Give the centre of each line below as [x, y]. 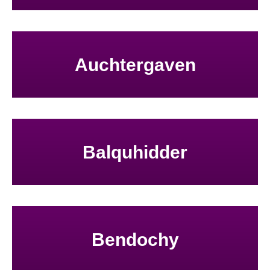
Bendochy [135, 239]
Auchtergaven [135, 64]
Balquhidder [135, 152]
